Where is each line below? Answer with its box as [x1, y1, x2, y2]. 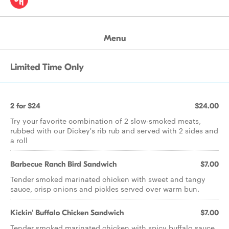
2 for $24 [10, 101, 40, 110]
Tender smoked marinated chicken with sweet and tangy [10, 174, 205, 184]
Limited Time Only [10, 62, 84, 73]
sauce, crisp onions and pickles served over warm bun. [10, 184, 199, 194]
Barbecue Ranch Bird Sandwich [10, 159, 117, 169]
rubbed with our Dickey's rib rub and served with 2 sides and [10, 125, 218, 135]
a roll [10, 135, 28, 145]
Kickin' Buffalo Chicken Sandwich [10, 208, 124, 217]
